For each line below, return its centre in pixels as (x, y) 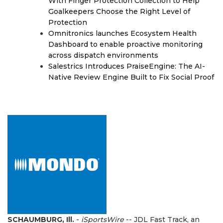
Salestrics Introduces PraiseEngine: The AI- (127, 66)
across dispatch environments (103, 55)
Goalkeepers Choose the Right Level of (119, 11)
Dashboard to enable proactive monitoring (125, 44)
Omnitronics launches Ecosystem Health (122, 33)
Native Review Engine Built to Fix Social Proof (131, 77)
